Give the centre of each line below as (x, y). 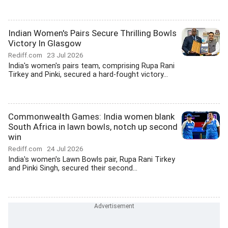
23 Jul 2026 (65, 55)
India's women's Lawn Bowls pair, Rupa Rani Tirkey (92, 160)
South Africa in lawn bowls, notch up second (93, 127)
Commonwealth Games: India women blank (91, 117)
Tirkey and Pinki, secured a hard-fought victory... (88, 75)
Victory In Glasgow (45, 43)
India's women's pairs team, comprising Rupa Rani (91, 66)
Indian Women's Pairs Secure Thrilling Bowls (92, 33)
